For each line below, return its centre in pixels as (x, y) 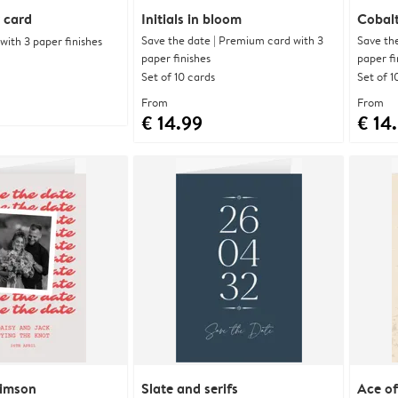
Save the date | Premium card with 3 (232, 40)
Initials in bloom (191, 18)
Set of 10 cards (178, 76)
